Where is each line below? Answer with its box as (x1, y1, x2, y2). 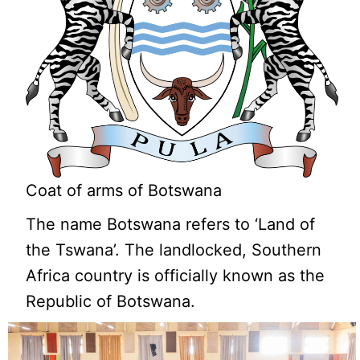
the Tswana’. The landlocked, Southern (26, 240, 322, 260)
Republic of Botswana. (26, 292, 196, 312)
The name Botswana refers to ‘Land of (26, 215, 316, 235)
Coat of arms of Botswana (26, 181, 223, 201)
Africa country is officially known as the (26, 266, 325, 286)
